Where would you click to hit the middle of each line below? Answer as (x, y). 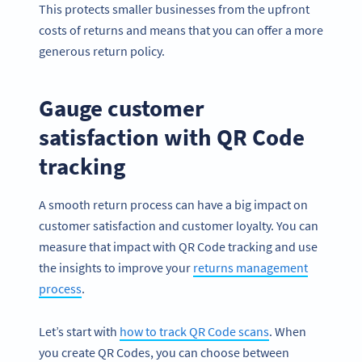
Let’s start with (79, 332)
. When (288, 332)
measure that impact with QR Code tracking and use (178, 247)
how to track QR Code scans (194, 332)
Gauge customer (122, 107)
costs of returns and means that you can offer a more (181, 29)
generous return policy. (103, 51)
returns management (250, 268)
